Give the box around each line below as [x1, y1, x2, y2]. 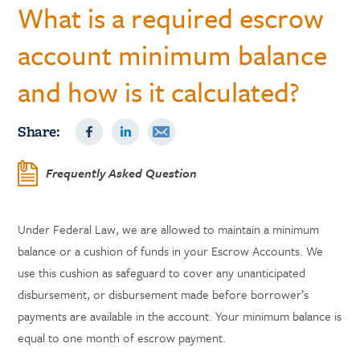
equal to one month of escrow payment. [18, 329, 227, 346]
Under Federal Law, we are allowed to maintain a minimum [18, 220, 320, 238]
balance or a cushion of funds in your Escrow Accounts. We [18, 242, 324, 260]
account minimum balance [18, 35, 328, 74]
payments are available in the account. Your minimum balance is [18, 307, 342, 325]
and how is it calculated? [18, 72, 301, 111]
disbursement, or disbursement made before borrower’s [18, 285, 309, 303]
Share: [18, 121, 60, 141]
